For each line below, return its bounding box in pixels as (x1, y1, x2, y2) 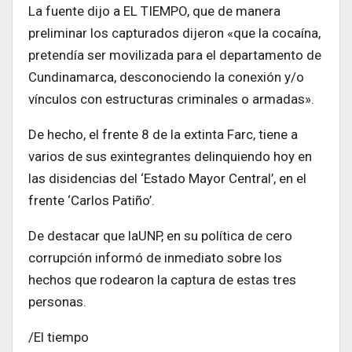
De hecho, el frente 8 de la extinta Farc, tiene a (28, 126, 298, 142)
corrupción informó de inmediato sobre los (28, 249, 282, 266)
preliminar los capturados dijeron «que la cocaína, (28, 24, 321, 41)
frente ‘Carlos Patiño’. (28, 192, 155, 208)
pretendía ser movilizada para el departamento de (28, 46, 321, 63)
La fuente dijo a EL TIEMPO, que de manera (28, 2, 280, 19)
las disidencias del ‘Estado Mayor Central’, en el (28, 170, 306, 186)
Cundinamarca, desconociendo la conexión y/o (28, 68, 304, 85)
